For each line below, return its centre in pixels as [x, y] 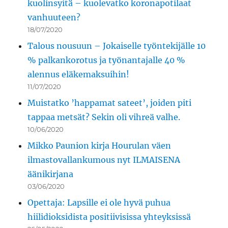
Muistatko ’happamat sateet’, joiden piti [110, 103]
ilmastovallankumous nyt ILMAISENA [104, 160]
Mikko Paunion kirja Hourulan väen [99, 146]
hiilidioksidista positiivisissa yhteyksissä [109, 217]
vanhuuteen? [54, 18]
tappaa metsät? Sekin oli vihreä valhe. [104, 117]
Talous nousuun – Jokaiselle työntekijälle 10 [117, 46]
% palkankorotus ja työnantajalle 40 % [107, 60]
